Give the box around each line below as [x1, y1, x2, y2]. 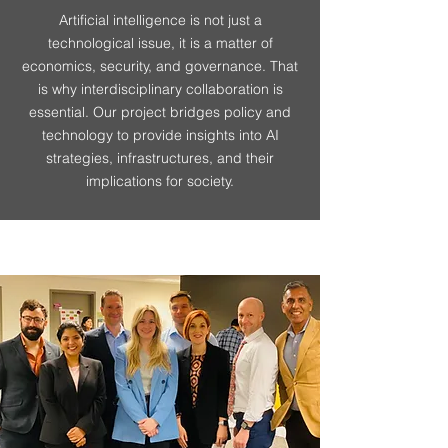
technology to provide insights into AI [41, 126, 279, 144]
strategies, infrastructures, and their [46, 149, 274, 167]
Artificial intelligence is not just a [58, 11, 262, 29]
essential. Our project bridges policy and [29, 103, 291, 121]
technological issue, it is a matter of [47, 34, 273, 52]
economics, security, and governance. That [22, 57, 298, 75]
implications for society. [86, 172, 234, 190]
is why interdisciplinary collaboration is [37, 80, 283, 98]
